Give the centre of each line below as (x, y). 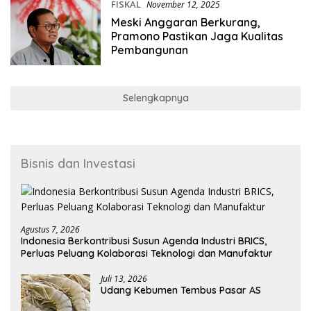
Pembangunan (149, 50)
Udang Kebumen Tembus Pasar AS (181, 290)
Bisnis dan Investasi (78, 163)
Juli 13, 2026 (124, 278)
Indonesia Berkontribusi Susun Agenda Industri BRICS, (144, 241)
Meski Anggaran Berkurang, (185, 23)
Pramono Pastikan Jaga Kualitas (197, 36)
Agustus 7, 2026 (50, 229)
